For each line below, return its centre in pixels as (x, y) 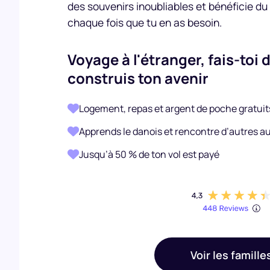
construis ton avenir (138, 78)
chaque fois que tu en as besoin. (145, 22)
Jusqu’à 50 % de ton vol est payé (149, 154)
